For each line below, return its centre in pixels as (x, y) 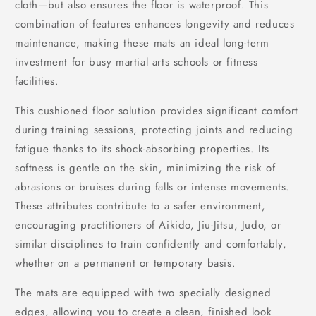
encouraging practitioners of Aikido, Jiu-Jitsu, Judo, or (148, 225)
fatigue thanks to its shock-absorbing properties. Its (142, 149)
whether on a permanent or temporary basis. (126, 263)
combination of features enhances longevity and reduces (155, 24)
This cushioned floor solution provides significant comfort (157, 111)
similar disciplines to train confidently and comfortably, (151, 244)
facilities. (37, 81)
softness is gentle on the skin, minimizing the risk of (145, 168)
